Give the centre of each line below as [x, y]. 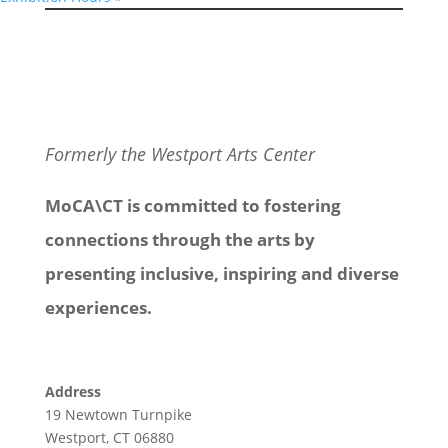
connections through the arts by [179, 239]
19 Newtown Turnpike [118, 414]
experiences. [100, 307]
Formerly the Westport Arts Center [179, 153]
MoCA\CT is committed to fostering [192, 205]
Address [72, 391]
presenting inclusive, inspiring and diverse [221, 273]
